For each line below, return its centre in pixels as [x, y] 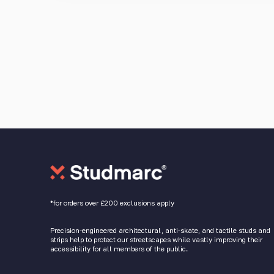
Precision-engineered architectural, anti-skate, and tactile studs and [160, 230]
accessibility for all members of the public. [119, 248]
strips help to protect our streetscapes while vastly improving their [156, 239]
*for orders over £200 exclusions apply [112, 202]
